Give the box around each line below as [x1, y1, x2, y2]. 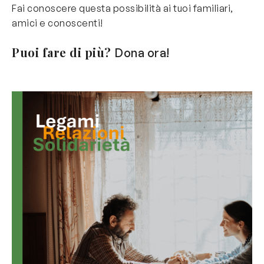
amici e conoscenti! [12, 17, 103, 29]
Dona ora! [114, 45, 170, 60]
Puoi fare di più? [12, 44, 114, 60]
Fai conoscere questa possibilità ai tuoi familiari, [12, 2, 233, 14]
